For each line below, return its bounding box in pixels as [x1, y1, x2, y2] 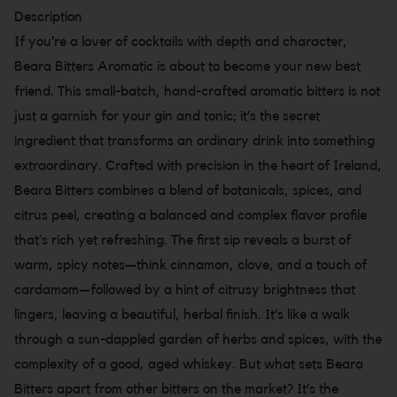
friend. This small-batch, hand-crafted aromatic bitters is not [14, 84, 380, 98]
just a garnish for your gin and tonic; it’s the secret [14, 109, 320, 123]
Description [14, 10, 82, 24]
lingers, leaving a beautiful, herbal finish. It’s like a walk [14, 307, 350, 322]
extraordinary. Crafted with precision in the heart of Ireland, [14, 159, 382, 173]
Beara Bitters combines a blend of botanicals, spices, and [14, 183, 362, 198]
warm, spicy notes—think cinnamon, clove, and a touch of [14, 258, 367, 272]
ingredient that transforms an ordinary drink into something [14, 134, 375, 148]
